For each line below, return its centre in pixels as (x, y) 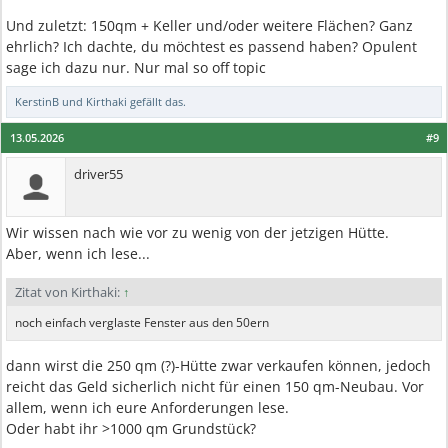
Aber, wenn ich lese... (78, 253)
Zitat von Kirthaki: (69, 292)
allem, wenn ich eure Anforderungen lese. (147, 407)
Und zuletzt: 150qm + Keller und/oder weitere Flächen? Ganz (209, 25)
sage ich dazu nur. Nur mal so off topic (136, 67)
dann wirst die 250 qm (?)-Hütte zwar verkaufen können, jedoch (218, 365)
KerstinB (37, 101)
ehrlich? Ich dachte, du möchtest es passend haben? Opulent (211, 46)
